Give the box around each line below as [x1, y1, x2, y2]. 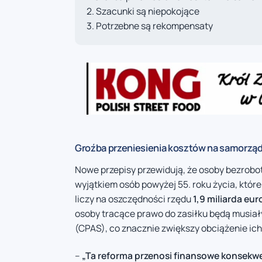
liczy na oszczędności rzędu [75, 192, 193, 205]
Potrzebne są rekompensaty [96, 19, 213, 32]
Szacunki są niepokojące [96, 4, 199, 18]
